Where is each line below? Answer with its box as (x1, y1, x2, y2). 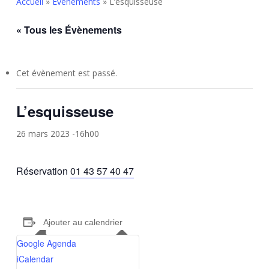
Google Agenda (16, 237, 76, 249)
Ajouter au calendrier (43, 217, 122, 227)
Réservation (16, 164, 70, 178)
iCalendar (16, 253, 53, 265)
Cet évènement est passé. (16, 67, 117, 79)
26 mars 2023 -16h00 (16, 128, 99, 139)
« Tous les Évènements (16, 23, 122, 37)
